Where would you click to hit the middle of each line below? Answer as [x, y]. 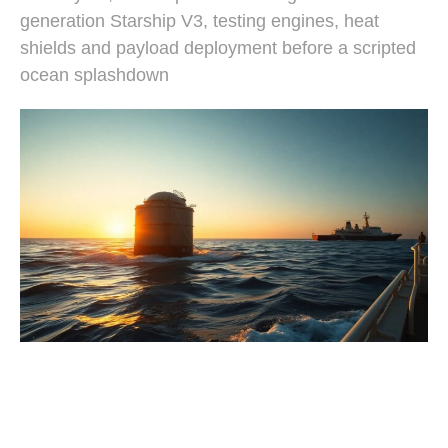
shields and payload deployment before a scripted [218, 48]
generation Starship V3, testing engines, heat [199, 21]
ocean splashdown [94, 75]
